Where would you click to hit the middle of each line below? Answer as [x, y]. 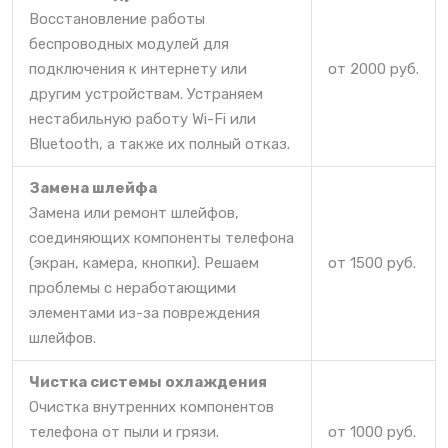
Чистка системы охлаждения [148, 382]
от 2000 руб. [373, 69]
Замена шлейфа [93, 188]
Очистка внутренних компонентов [151, 407]
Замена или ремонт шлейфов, [134, 213]
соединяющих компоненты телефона [161, 238]
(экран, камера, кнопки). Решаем [144, 263]
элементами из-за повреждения [144, 313]
